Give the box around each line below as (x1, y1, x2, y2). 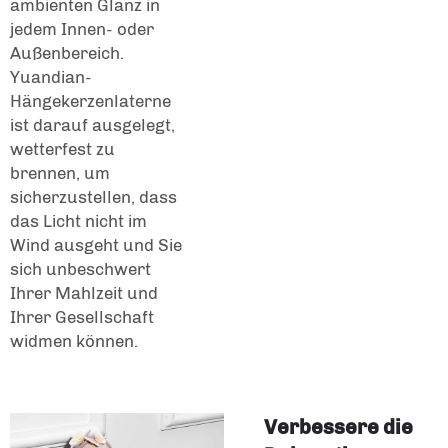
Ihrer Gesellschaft (10, 307, 154, 328)
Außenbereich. (10, 43, 124, 64)
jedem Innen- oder (10, 19, 154, 40)
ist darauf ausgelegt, (10, 115, 175, 136)
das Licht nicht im (10, 211, 147, 232)
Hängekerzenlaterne (10, 91, 171, 112)
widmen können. (10, 331, 138, 352)
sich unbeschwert (10, 259, 151, 280)
